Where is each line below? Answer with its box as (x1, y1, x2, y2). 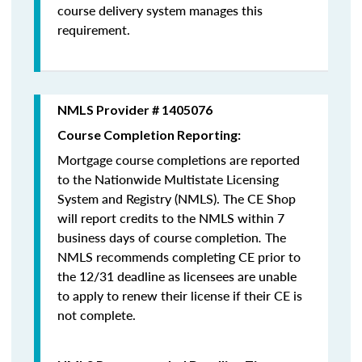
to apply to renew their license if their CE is (57, 286, 302, 305)
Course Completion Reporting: (57, 127, 241, 142)
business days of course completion (57, 228, 259, 246)
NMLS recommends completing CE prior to (57, 247, 301, 266)
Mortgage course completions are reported (57, 150, 300, 169)
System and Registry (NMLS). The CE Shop (57, 189, 296, 208)
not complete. (57, 305, 136, 324)
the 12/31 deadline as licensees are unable (57, 267, 297, 285)
